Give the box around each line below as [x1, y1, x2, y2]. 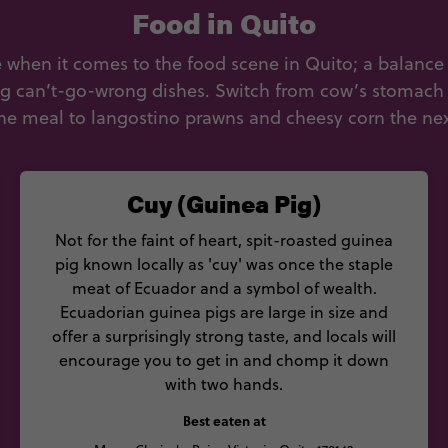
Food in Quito [132, 2, 316, 42]
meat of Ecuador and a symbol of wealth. [71, 277, 377, 299]
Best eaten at [182, 411, 266, 431]
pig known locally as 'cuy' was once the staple [55, 253, 393, 275]
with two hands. [165, 373, 283, 395]
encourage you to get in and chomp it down [59, 349, 389, 371]
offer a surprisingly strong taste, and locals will [52, 325, 396, 347]
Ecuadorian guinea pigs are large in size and [60, 301, 388, 323]
